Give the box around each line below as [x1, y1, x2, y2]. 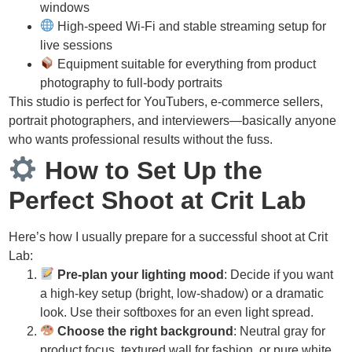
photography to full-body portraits [40, 75, 223, 90]
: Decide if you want [224, 267, 334, 281]
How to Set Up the [37, 156, 262, 185]
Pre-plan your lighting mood [57, 267, 225, 281]
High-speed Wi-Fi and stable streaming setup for [54, 19, 327, 33]
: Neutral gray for [233, 324, 326, 338]
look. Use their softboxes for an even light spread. [40, 305, 314, 319]
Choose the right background [57, 324, 234, 338]
